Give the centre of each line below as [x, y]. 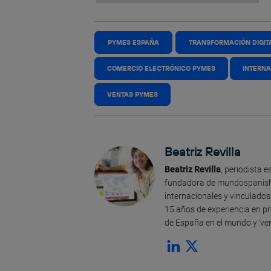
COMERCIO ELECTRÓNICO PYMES [162, 68]
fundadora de [191, 182]
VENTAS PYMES [133, 94]
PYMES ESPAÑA [134, 42]
